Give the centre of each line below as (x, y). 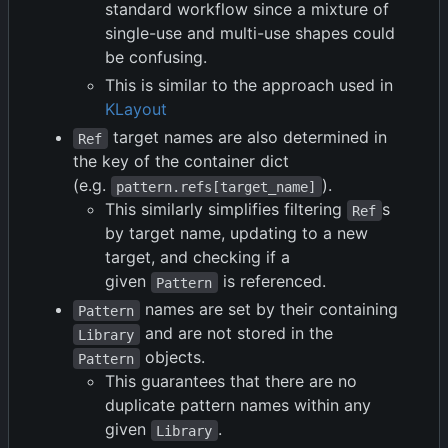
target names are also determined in (249, 137)
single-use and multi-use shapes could (250, 33)
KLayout (136, 109)
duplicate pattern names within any (238, 405)
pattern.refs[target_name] (216, 186)
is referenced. (271, 281)
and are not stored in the (236, 333)
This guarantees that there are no (231, 381)
